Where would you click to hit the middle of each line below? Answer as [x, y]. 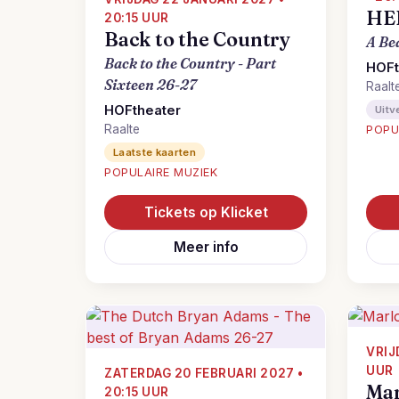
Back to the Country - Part [190, 63]
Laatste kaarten [155, 152]
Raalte [122, 129]
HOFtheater [142, 110]
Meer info [206, 247]
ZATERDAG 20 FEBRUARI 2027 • [204, 373]
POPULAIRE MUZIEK [161, 172]
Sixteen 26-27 [151, 85]
